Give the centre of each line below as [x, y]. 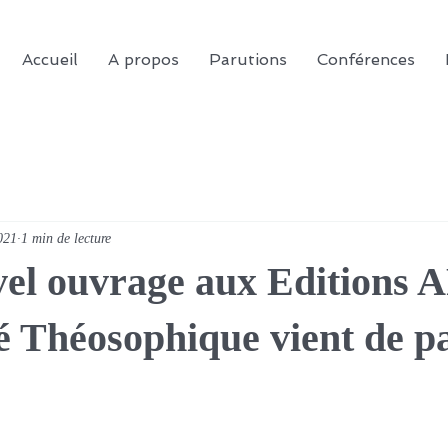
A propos [143, 59]
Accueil [50, 59]
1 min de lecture [66, 238]
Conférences [366, 59]
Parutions [248, 59]
